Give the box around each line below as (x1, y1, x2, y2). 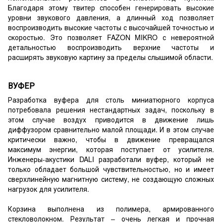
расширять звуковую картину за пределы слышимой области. (8, 52, 213, 62)
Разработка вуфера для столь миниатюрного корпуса (8, 94, 214, 105)
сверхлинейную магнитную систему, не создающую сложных (8, 173, 214, 184)
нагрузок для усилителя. (8, 183, 89, 194)
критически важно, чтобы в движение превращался (8, 134, 214, 144)
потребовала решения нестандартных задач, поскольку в (8, 104, 214, 114)
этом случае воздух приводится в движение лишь (8, 114, 214, 124)
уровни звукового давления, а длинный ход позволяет (8, 12, 214, 22)
